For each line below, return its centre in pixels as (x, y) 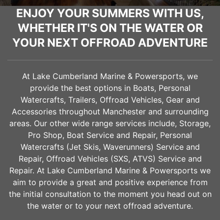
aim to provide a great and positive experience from (110, 182)
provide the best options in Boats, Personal (110, 88)
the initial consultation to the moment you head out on (110, 194)
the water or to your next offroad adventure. (110, 206)
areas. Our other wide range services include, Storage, (110, 123)
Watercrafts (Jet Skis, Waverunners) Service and (110, 147)
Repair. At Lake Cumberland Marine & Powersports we (110, 170)
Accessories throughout (57, 111)
